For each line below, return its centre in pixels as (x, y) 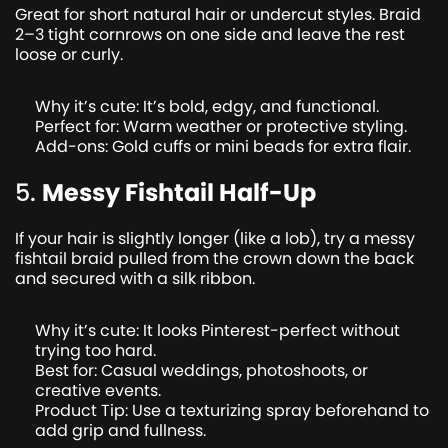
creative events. (98, 390)
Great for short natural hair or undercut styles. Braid (218, 14)
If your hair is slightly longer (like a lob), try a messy (215, 238)
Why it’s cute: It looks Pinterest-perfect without (217, 330)
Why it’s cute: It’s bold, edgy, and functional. (207, 106)
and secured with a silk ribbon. (135, 278)
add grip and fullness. (120, 430)
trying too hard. (95, 350)
